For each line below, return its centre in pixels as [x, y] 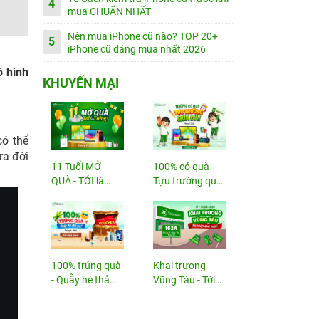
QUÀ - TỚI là [77, 181]
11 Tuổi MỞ [76, 167]
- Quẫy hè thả [80, 280]
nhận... [169, 294]
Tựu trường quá [188, 181]
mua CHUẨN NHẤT [109, 11]
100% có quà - [184, 167]
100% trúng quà [86, 266]
